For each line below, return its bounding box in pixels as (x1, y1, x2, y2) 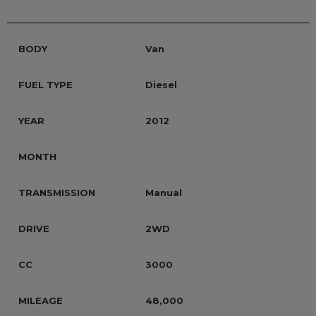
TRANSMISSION (18, 187, 95, 198)
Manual (145, 187, 182, 198)
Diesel (145, 79, 177, 90)
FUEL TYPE (18, 79, 73, 90)
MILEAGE (18, 295, 63, 306)
